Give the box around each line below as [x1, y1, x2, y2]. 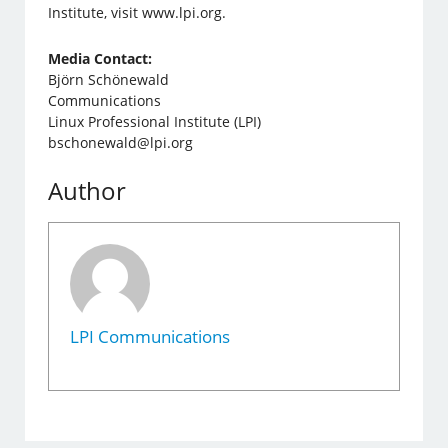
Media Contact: [48, 49, 153, 69]
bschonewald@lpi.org [48, 133, 194, 153]
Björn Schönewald [48, 70, 170, 90]
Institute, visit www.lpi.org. [48, 3, 227, 23]
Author [48, 174, 127, 208]
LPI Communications [70, 325, 231, 349]
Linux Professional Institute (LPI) [48, 112, 262, 132]
